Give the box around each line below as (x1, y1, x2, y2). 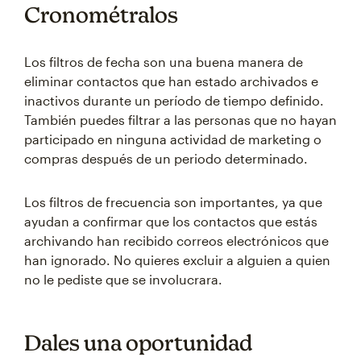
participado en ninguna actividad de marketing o (24, 131, 322, 147)
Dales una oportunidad (24, 330, 252, 356)
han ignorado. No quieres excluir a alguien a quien (24, 252, 330, 268)
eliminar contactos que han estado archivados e (24, 73, 318, 89)
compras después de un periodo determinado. (24, 151, 308, 167)
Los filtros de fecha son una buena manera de (24, 54, 303, 70)
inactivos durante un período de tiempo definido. (24, 93, 324, 109)
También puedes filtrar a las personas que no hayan (24, 112, 337, 128)
